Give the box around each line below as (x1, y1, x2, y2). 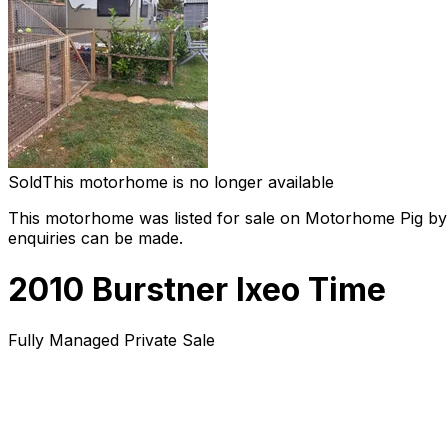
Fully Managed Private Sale (8, 329, 215, 350)
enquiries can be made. (8, 228, 183, 249)
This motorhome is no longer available (42, 172, 334, 193)
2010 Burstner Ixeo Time (8, 269, 386, 309)
